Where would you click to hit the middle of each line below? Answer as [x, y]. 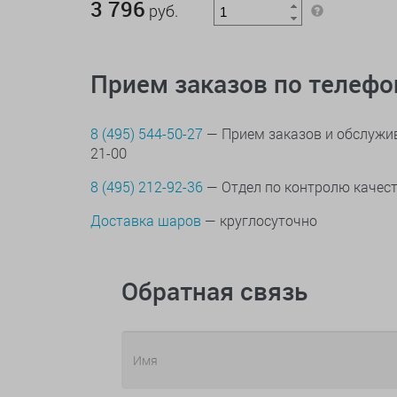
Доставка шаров [146, 221]
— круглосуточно [259, 221]
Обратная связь [214, 291]
